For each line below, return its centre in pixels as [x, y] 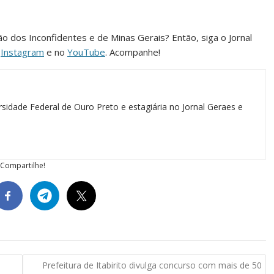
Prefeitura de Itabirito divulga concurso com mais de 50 [152, 265]
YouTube [86, 52]
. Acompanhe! [133, 52]
